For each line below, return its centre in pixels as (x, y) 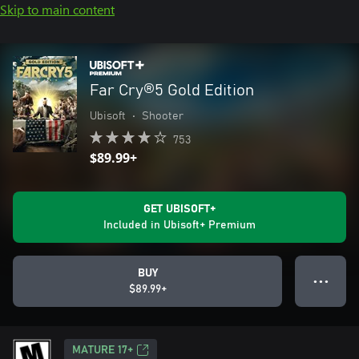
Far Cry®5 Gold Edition (172, 91)
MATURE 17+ (103, 350)
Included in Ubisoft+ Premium (179, 225)
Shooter (163, 116)
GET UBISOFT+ (179, 209)
